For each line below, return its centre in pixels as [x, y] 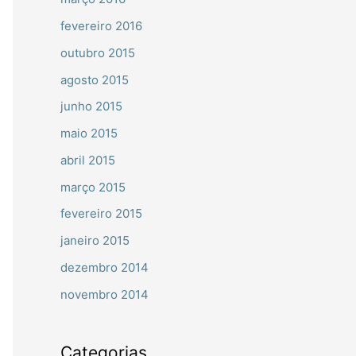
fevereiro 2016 [101, 26]
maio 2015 [89, 133]
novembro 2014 [104, 294]
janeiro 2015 [95, 241]
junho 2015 [91, 106]
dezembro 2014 [104, 267]
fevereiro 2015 [101, 214]
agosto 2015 [95, 79]
